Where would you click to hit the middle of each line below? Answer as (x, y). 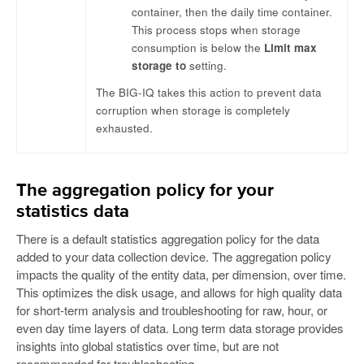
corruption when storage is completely (193, 110)
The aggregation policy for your (145, 191)
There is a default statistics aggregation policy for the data (168, 238)
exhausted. (124, 128)
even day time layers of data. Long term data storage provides (180, 327)
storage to (159, 66)
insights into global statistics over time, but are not (147, 345)
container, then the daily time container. (232, 12)
